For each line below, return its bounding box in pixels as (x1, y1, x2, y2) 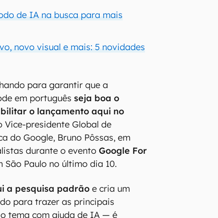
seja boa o (74, 92, 120, 104)
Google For (99, 145, 147, 156)
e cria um (90, 182, 130, 194)
